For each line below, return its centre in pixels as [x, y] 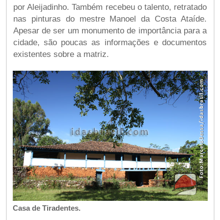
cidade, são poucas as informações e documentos [110, 42]
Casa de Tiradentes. [46, 208]
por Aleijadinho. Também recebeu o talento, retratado [110, 7]
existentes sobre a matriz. [61, 54]
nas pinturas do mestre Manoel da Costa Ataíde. [110, 19]
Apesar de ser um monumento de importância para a [110, 30]
